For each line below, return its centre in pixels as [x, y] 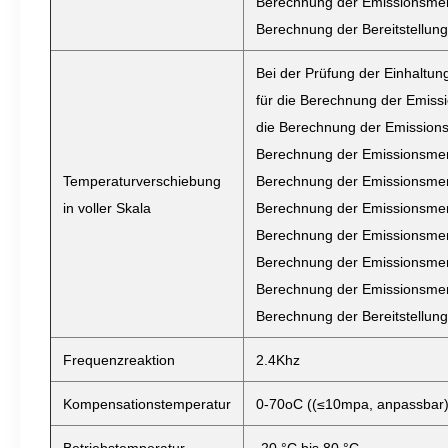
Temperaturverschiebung [142, 181]
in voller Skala [107, 208]
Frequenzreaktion [119, 360]
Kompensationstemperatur [147, 404]
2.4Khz [278, 360]
